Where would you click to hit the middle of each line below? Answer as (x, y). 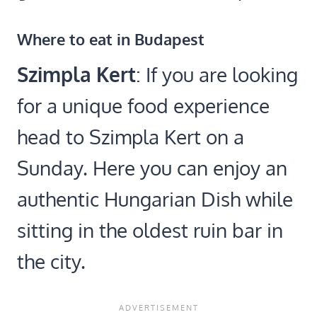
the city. (51, 261)
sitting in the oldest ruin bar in (150, 230)
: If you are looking (217, 75)
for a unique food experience (143, 106)
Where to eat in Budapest (111, 39)
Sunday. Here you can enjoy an (152, 168)
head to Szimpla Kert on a (131, 137)
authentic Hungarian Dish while (155, 199)
